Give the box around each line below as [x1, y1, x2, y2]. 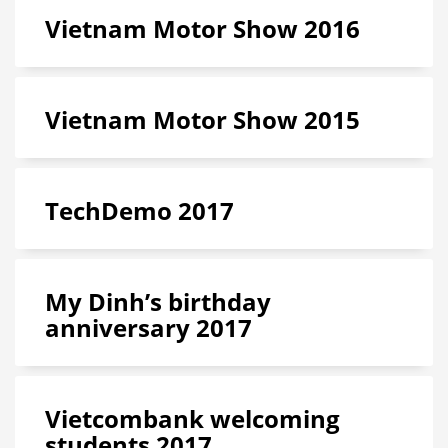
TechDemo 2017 [45, 194, 234, 227]
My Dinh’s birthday [45, 285, 271, 318]
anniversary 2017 [45, 311, 252, 344]
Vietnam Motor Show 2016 [45, 12, 360, 45]
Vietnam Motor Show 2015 [45, 103, 360, 136]
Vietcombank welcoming [45, 402, 340, 435]
